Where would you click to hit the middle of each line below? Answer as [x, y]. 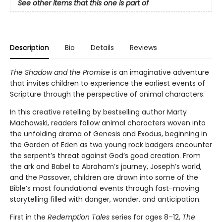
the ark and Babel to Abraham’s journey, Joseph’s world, [106, 166]
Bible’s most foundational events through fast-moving [105, 188]
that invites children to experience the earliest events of [108, 83]
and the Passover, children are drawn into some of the [104, 177]
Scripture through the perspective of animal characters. [107, 94]
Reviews [143, 47]
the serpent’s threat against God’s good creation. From [105, 155]
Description [29, 47]
